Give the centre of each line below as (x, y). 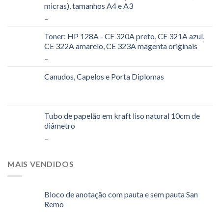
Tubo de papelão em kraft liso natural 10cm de (122, 115)
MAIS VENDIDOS (41, 164)
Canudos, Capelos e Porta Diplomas (104, 76)
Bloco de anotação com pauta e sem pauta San (121, 194)
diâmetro (60, 125)
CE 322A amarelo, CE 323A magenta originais (121, 46)
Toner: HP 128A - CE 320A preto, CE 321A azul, (124, 36)
